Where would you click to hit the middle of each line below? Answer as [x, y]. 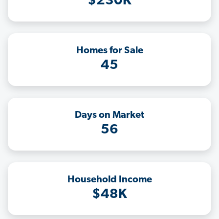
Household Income [109, 180]
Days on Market [109, 116]
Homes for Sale [109, 51]
